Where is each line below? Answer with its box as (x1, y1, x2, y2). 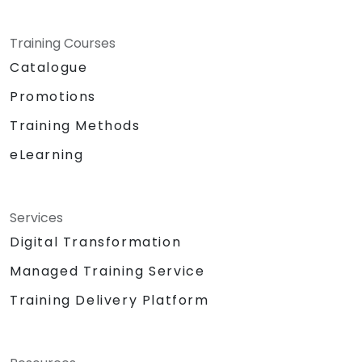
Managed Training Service (10, 261, 205, 280)
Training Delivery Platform (10, 290, 209, 309)
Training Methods (10, 116, 141, 135)
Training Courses (10, 33, 116, 53)
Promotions (10, 86, 96, 106)
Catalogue (10, 57, 88, 77)
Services (10, 208, 63, 227)
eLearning (10, 145, 84, 164)
